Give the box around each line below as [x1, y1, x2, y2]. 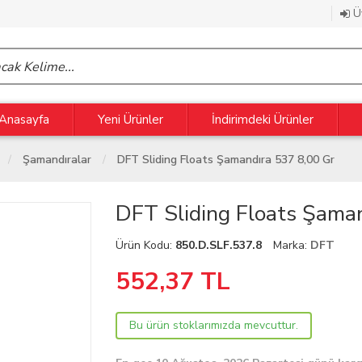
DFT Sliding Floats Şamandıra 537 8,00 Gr [117, 152, 335, 167]
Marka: [273, 238, 311, 253]
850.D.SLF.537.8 [175, 238, 263, 253]
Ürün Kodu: [116, 238, 176, 253]
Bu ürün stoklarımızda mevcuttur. [129, 318, 299, 333]
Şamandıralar [23, 152, 91, 167]
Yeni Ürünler [98, 112, 163, 128]
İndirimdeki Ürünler [212, 112, 314, 128]
